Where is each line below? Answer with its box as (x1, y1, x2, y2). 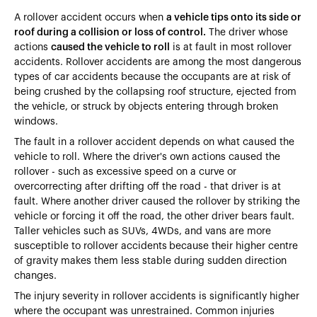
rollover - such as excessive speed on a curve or (14, 166, 236, 177)
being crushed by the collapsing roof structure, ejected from (14, 86, 296, 97)
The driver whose (206, 27, 288, 38)
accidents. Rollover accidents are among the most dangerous (14, 57, 301, 67)
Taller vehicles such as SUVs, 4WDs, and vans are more (14, 226, 271, 236)
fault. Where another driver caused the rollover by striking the (14, 196, 300, 207)
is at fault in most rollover (170, 42, 292, 52)
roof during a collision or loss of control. (14, 27, 206, 38)
